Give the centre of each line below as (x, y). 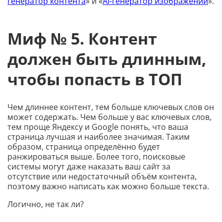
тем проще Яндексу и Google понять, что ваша (98, 127)
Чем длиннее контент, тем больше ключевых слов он (111, 107)
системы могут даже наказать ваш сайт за (89, 167)
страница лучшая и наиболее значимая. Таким (99, 137)
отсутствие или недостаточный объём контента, (102, 177)
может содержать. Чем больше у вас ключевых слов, (110, 117)
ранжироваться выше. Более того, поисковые (96, 157)
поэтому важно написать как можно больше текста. (108, 187)
